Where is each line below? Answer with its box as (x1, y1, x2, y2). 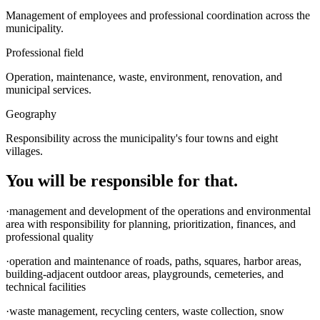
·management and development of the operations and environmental (6, 205, 311, 218)
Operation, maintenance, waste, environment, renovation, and (6, 70, 282, 83)
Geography (6, 107, 56, 120)
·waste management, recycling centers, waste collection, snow (6, 305, 284, 318)
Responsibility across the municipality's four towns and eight (6, 131, 278, 144)
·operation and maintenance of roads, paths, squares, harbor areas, (6, 255, 301, 268)
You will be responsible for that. (6, 171, 238, 191)
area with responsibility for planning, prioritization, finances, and (6, 218, 296, 231)
